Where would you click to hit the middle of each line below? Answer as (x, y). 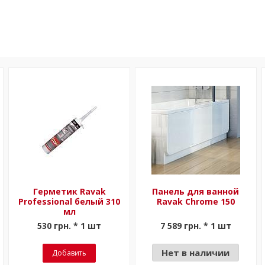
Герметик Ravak (69, 191)
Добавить (70, 253)
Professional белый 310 (70, 201)
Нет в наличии (196, 253)
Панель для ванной (196, 191)
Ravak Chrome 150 (195, 201)
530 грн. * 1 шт (70, 226)
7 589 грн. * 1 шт (195, 226)
